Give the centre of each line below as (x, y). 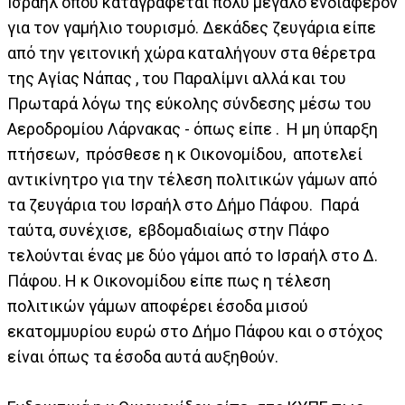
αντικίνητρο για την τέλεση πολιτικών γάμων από (192, 179)
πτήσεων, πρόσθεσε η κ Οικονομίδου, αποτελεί (185, 154)
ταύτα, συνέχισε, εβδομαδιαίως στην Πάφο (168, 230)
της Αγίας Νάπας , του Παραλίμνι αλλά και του (177, 78)
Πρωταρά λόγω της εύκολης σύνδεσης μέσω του (189, 103)
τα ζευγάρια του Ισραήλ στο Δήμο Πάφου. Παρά (183, 204)
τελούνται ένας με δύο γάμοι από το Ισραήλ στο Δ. (193, 255)
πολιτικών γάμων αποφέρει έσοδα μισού (158, 306)
